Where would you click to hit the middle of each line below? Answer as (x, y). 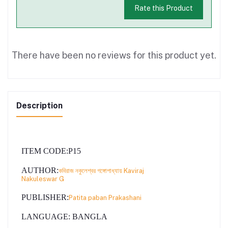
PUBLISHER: (45, 197)
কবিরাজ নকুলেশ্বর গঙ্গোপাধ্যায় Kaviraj (101, 170)
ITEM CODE (44, 151)
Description (39, 105)
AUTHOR (39, 170)
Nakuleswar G (43, 179)
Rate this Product (163, 8)
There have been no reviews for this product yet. (114, 55)
